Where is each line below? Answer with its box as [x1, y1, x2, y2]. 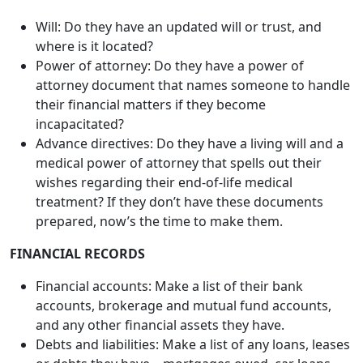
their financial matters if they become [36, 4, 266, 22]
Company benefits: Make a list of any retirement [36, 341, 331, 359]
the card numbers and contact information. [36, 322, 302, 340]
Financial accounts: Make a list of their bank [36, 186, 303, 203]
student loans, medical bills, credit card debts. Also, [36, 283, 348, 301]
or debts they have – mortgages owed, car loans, [36, 263, 334, 281]
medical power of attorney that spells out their [36, 62, 322, 80]
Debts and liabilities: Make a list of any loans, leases [36, 244, 350, 262]
